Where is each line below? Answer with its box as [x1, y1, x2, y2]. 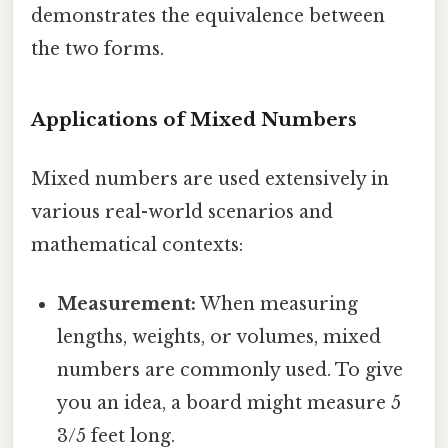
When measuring [196, 293, 359, 316]
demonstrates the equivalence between [31, 5, 385, 28]
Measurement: [57, 293, 197, 316]
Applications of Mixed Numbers [31, 107, 357, 131]
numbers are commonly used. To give [57, 359, 404, 382]
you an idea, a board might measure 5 [57, 392, 402, 415]
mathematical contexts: [31, 234, 243, 257]
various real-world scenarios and [31, 201, 333, 224]
